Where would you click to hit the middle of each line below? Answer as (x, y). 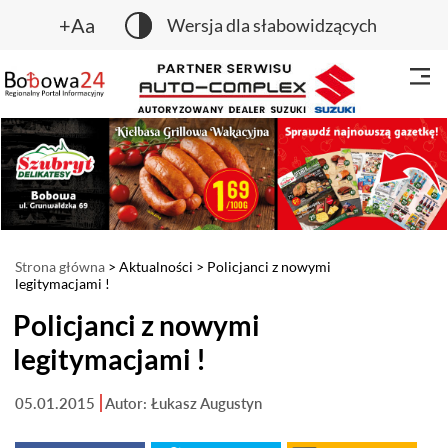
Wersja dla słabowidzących (272, 24)
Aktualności (156, 266)
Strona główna (60, 266)
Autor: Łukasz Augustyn (183, 402)
